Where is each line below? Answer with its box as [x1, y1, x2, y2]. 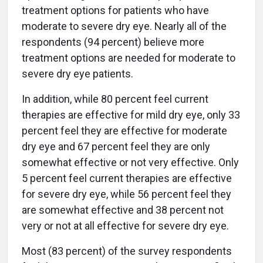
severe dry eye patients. [22, 68, 133, 80]
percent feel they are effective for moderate [22, 124, 227, 137]
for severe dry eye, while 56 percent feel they [22, 188, 231, 201]
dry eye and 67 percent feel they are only [22, 140, 210, 153]
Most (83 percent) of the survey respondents [22, 245, 232, 258]
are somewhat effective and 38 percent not [22, 204, 224, 217]
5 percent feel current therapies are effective [22, 172, 232, 185]
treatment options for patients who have [22, 4, 209, 17]
